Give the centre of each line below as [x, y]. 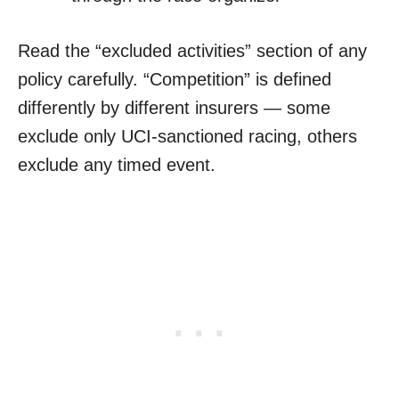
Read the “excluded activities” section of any [192, 51]
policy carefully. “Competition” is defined [175, 80]
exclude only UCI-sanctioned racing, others [187, 137]
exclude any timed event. [117, 165]
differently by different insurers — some [174, 108]
